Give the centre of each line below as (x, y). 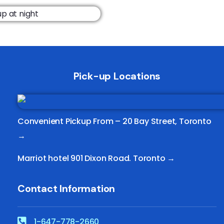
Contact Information (66, 188)
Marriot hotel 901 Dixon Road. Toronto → (96, 158)
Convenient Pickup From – (69, 121)
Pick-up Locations (117, 76)
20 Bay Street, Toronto (166, 121)
